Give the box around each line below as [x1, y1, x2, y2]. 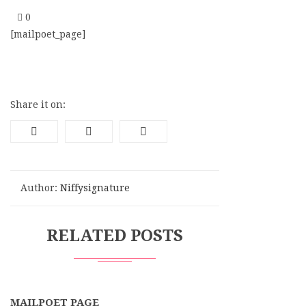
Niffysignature [60, 182, 130, 193]
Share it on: [10, 99, 66, 110]
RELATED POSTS [46, 226, 183, 245]
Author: [20, 182, 60, 193]
